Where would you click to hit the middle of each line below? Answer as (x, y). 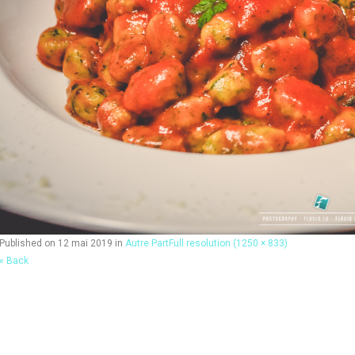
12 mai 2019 (85, 243)
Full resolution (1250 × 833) (228, 243)
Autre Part (147, 243)
